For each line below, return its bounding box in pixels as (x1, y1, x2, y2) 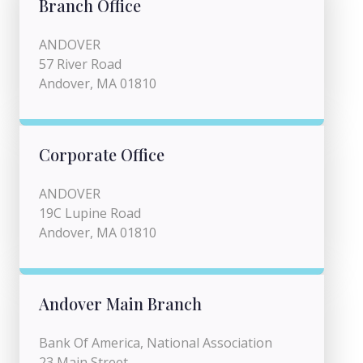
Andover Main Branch (39, 293, 202, 314)
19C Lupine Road (39, 204, 141, 222)
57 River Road (39, 55, 122, 73)
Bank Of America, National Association (39, 334, 272, 352)
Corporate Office (39, 143, 164, 165)
